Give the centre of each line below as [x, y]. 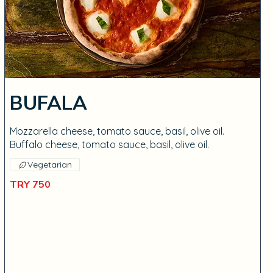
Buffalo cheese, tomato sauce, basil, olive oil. [109, 144]
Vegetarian [49, 165]
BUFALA [48, 103]
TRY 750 [30, 185]
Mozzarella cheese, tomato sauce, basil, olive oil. [117, 131]
